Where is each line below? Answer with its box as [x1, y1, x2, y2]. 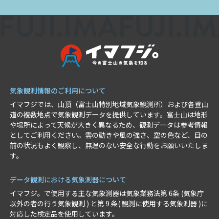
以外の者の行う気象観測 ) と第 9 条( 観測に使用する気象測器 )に [10, 198, 208, 208]
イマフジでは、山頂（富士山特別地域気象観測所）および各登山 [10, 99, 208, 109]
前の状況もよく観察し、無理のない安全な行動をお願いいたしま [10, 140, 208, 150]
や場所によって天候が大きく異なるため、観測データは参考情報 [10, 119, 208, 130]
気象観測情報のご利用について [10, 85, 106, 95]
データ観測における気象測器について [10, 174, 126, 184]
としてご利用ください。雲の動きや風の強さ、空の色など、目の [10, 130, 208, 140]
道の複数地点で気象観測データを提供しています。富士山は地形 [10, 109, 208, 119]
